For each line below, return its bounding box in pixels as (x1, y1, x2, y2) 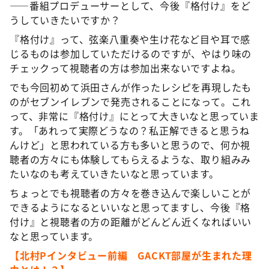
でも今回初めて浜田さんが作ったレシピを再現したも (10, 79, 252, 94)
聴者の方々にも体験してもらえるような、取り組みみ (10, 151, 252, 166)
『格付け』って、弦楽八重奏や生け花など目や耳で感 (10, 31, 251, 46)
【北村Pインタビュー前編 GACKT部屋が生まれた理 (10, 247, 252, 262)
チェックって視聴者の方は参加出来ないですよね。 (10, 60, 241, 75)
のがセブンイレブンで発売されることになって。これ (10, 94, 252, 109)
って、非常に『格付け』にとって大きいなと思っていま (10, 108, 259, 123)
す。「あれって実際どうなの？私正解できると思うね (10, 122, 250, 138)
